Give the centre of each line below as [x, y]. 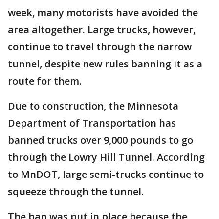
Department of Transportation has [92, 123]
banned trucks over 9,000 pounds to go [100, 140]
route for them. [45, 81]
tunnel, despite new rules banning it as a [105, 64]
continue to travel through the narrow [100, 47]
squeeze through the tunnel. [76, 191]
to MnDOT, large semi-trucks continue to [106, 174]
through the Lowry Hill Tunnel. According [106, 157]
